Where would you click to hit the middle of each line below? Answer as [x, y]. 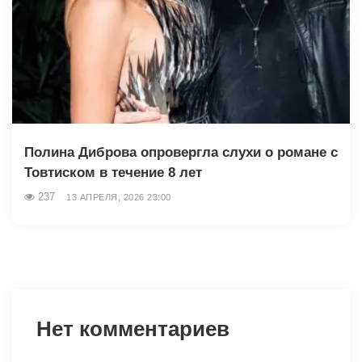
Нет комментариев [133, 328]
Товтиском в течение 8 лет [113, 172]
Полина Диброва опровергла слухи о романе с [181, 152]
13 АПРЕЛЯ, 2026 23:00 [119, 197]
